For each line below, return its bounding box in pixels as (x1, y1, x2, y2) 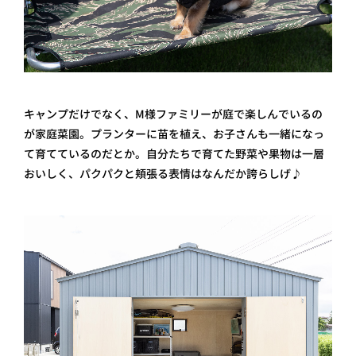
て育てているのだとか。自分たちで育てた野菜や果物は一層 (24, 146, 324, 162)
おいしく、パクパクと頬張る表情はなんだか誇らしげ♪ (24, 166, 302, 182)
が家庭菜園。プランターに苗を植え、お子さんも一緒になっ (24, 126, 324, 142)
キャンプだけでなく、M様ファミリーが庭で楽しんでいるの (24, 106, 323, 122)
